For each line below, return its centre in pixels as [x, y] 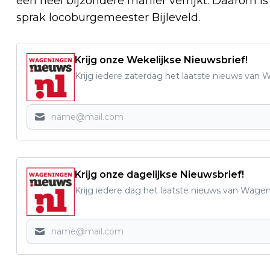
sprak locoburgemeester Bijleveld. [108, 18]
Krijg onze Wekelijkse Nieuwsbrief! [161, 60]
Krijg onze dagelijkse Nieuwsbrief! [159, 175]
